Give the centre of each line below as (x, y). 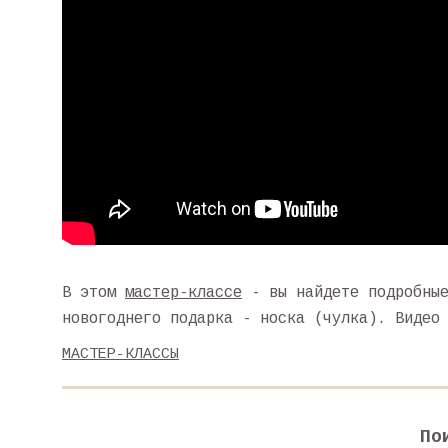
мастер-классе (183, 293)
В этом (93, 293)
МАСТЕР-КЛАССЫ (120, 354)
